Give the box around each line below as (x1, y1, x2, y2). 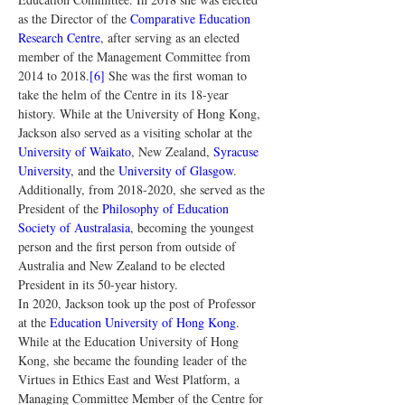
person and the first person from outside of (18, 238, 240, 255)
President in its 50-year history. (18, 276, 178, 293)
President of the (18, 200, 102, 217)
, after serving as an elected (100, 29, 243, 46)
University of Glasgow (118, 162, 233, 179)
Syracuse (213, 143, 262, 160)
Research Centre (18, 29, 100, 46)
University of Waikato (18, 143, 131, 160)
